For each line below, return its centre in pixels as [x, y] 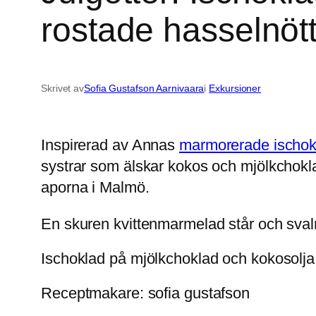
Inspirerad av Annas [110, 145]
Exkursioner [235, 88]
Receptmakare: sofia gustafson [146, 293]
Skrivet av [62, 88]
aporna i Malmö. [95, 187]
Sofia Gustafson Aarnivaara [144, 88]
